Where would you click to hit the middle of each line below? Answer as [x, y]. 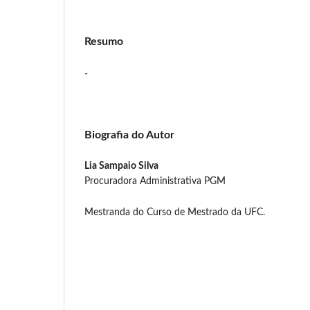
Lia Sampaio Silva [121, 166]
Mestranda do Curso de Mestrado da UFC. [175, 212]
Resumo [104, 41]
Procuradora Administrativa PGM [155, 181]
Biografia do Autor [129, 135]
